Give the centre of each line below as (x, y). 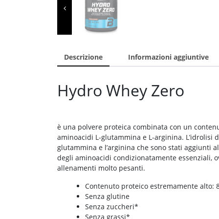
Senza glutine (107, 196)
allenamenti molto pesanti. (101, 168)
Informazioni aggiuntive (168, 57)
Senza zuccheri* (112, 206)
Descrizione (83, 57)
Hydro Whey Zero (121, 90)
